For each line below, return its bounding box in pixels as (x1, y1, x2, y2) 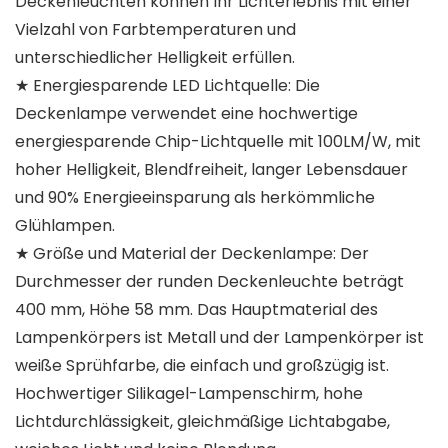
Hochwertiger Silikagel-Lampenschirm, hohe (15, 382, 363, 406)
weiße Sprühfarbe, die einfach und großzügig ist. (15, 354, 389, 378)
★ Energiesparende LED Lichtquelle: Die (15, 74, 320, 98)
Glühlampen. (15, 214, 115, 238)
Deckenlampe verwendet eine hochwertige (15, 102, 358, 126)
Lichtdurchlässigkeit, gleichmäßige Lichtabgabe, (15, 410, 390, 434)
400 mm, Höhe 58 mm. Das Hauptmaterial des (15, 298, 378, 322)
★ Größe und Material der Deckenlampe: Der (15, 242, 369, 266)
